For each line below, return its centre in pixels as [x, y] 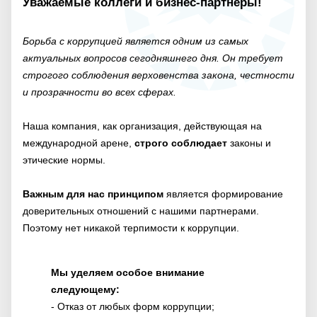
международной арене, [79, 143]
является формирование [225, 194]
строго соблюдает [181, 143]
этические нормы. [64, 160]
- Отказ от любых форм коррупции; [133, 306]
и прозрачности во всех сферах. [99, 92]
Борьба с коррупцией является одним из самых [136, 41]
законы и [249, 143]
